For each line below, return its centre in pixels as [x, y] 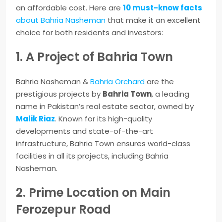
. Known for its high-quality [104, 119]
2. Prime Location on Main [93, 193]
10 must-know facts [163, 8]
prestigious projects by [59, 94]
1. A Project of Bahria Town [94, 57]
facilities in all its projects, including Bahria [92, 156]
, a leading [170, 94]
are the [160, 82]
